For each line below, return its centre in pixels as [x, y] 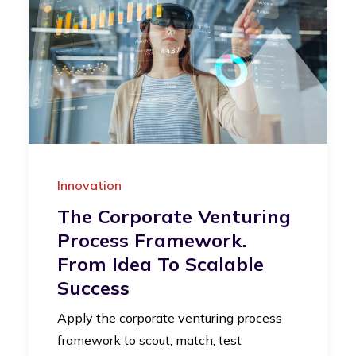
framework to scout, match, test [149, 340]
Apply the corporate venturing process [170, 317]
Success [93, 287]
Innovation [89, 185]
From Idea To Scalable [161, 263]
